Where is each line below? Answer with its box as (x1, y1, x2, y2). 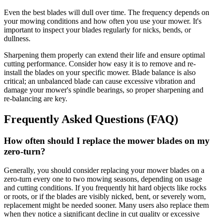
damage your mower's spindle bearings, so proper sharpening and (4, 86, 203, 94)
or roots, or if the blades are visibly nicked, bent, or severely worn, (4, 192, 206, 201)
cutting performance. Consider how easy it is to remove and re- (4, 60, 196, 68)
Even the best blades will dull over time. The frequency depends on (4, 8, 209, 17)
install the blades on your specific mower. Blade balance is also (4, 68, 196, 77)
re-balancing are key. (4, 94, 67, 103)
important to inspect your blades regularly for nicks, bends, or (4, 26, 191, 34)
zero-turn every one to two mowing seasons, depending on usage (4, 174, 202, 183)
